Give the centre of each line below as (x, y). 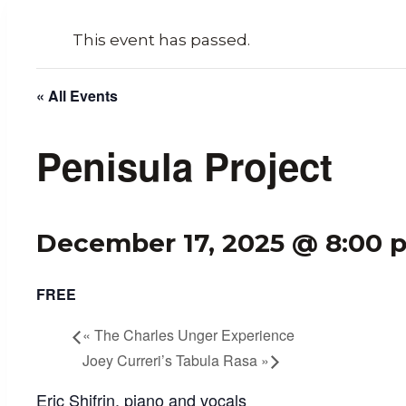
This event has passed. (161, 40)
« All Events (77, 96)
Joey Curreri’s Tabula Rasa (172, 360)
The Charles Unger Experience (193, 335)
